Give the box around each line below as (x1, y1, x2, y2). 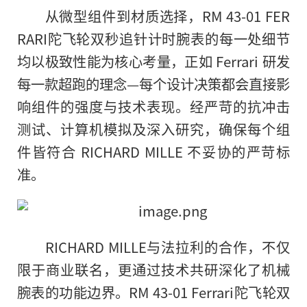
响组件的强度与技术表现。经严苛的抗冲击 (17, 96, 290, 117)
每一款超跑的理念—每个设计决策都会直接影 (17, 73, 290, 95)
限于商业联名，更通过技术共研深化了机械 (17, 259, 290, 280)
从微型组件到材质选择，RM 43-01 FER (45, 5, 290, 27)
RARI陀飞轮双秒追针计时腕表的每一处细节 (17, 28, 290, 49)
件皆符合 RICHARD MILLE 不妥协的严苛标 (17, 141, 290, 162)
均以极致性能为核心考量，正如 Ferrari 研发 (17, 51, 290, 72)
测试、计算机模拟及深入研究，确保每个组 (17, 119, 290, 140)
